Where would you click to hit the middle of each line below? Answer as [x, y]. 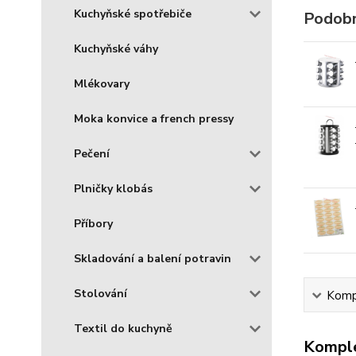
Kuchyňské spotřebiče [133, 14]
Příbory [93, 224]
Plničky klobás [113, 189]
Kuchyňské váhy [116, 49]
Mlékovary [102, 84]
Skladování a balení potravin [153, 259]
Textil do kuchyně [123, 329]
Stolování [101, 294]
